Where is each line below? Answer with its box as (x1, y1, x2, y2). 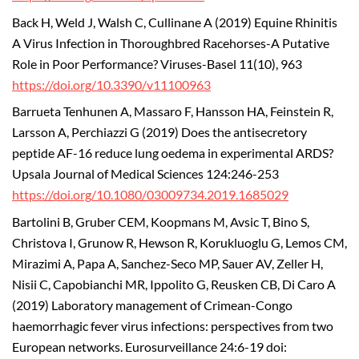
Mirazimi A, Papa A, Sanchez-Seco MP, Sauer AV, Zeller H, (12, 256, 323, 272)
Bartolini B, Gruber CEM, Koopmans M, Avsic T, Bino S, (12, 215, 309, 230)
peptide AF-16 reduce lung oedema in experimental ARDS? (12, 146, 333, 161)
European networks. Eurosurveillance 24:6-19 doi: (12, 340, 287, 355)
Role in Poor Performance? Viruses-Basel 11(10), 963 (12, 56, 302, 71)
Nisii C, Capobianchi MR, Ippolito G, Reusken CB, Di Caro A (12, 277, 336, 292)
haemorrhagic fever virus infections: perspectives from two (12, 319, 333, 334)
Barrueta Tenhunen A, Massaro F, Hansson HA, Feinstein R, (12, 104, 333, 119)
